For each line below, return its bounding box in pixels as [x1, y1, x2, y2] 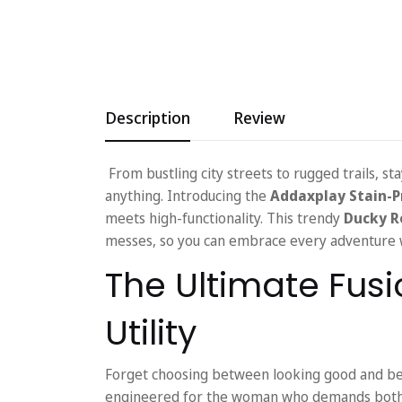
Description [105, 106, 190, 128]
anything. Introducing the [105, 185, 267, 205]
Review [233, 106, 285, 128]
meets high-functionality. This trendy [105, 207, 344, 228]
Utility [105, 308, 197, 356]
